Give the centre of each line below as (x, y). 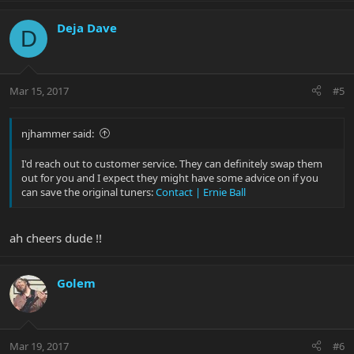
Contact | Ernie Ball (201, 192)
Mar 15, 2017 (39, 90)
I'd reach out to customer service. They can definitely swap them (172, 163)
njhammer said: (58, 133)
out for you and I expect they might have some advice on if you (170, 177)
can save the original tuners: (88, 192)
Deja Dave (87, 28)
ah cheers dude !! (56, 238)
